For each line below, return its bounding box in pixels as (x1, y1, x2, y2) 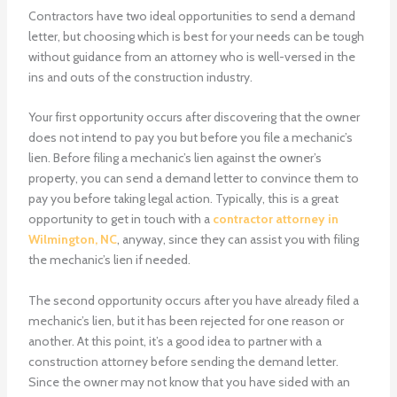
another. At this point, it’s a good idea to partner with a (27, 332, 322, 349)
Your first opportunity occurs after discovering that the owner (27, 109, 360, 126)
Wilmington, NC (27, 231, 117, 248)
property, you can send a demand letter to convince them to (27, 170, 359, 187)
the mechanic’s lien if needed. (27, 252, 191, 269)
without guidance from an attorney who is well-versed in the (27, 49, 355, 66)
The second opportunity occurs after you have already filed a (27, 292, 359, 308)
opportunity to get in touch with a (27, 211, 213, 228)
